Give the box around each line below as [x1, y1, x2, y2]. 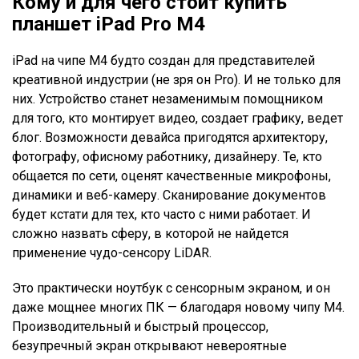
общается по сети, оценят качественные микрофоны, [12, 167, 331, 184]
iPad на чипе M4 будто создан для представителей [12, 52, 315, 68]
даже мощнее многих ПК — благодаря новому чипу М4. [12, 299, 345, 315]
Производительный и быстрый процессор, [12, 318, 268, 334]
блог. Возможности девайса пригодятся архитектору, [12, 129, 328, 145]
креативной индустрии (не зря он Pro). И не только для [12, 71, 341, 87]
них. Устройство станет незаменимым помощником [12, 91, 323, 107]
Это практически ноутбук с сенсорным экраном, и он [12, 280, 330, 296]
